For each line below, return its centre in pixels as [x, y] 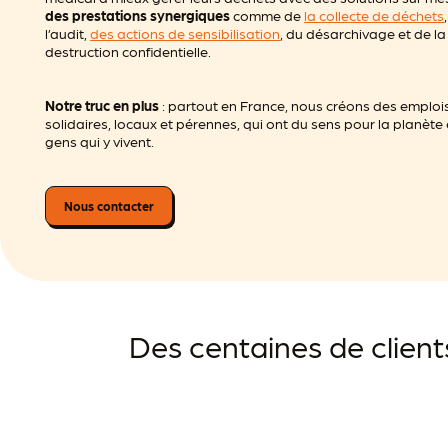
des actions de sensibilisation [185, 32]
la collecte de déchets [374, 14]
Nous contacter [109, 205]
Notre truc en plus [102, 104]
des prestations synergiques [138, 14]
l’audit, [68, 32]
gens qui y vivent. [100, 140]
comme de [267, 14]
